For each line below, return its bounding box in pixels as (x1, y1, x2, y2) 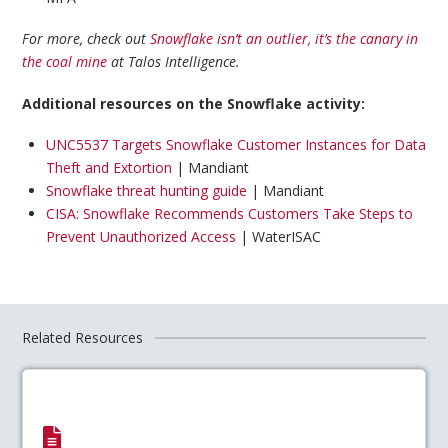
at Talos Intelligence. (107, 52, 241, 72)
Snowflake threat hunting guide (45, 180, 247, 200)
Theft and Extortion (45, 157, 172, 177)
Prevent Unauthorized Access (45, 226, 236, 246)
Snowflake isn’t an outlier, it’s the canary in (150, 29, 419, 49)
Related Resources (22, 328, 144, 348)
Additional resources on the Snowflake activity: (22, 93, 366, 113)
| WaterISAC (235, 226, 321, 246)
